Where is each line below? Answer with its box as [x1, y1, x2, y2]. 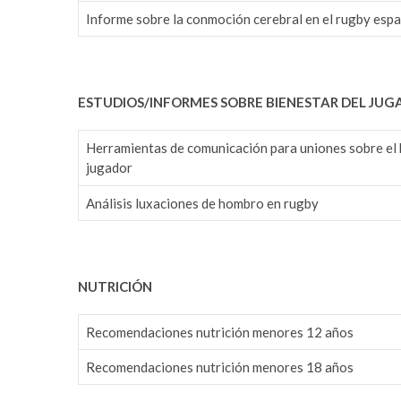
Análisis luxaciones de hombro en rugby [86, 194, 319, 211]
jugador [86, 158, 132, 175]
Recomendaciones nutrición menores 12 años [86, 323, 354, 340]
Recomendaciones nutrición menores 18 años [86, 358, 354, 375]
